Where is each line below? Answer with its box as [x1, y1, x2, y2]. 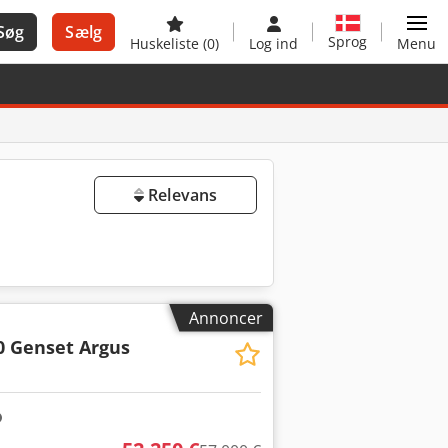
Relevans [143, 184, 218, 206]
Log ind [249, 34, 298, 53]
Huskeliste [130, 34, 203, 53]
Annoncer [189, 306, 263, 329]
